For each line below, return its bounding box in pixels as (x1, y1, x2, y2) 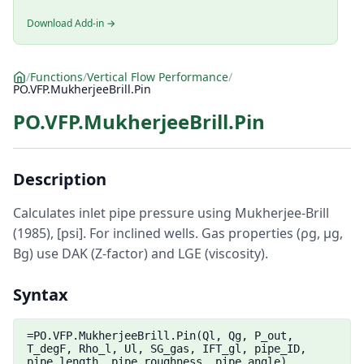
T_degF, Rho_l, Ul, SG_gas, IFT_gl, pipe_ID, (27, 342, 306, 355)
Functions (30, 69, 83, 84)
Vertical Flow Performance (87, 69, 228, 84)
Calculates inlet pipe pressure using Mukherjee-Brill (13, 204, 329, 222)
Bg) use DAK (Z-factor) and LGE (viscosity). (13, 245, 268, 262)
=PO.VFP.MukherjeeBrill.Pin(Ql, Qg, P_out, (27, 329, 293, 342)
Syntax (13, 284, 68, 305)
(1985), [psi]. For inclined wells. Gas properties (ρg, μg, (13, 224, 343, 242)
